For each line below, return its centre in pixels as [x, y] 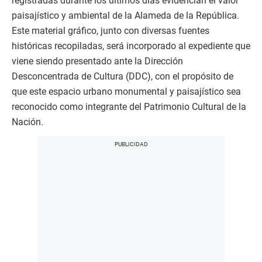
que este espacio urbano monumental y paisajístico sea [126, 92]
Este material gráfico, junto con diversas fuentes [111, 31]
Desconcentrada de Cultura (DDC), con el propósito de [123, 76]
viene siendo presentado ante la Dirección [97, 61]
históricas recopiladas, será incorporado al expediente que [131, 46]
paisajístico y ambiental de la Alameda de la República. [125, 15]
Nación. [27, 122]
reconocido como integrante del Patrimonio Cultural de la [129, 107]
